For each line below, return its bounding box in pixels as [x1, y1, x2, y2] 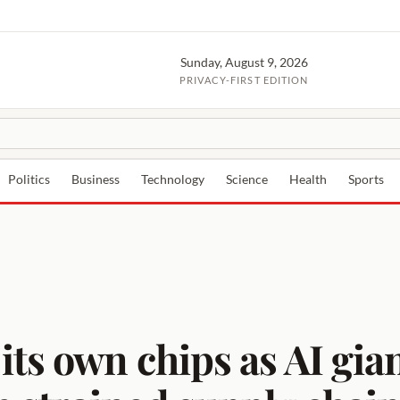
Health [289, 172, 327, 187]
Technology [141, 172, 204, 187]
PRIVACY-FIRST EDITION [179, 73, 309, 86]
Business [71, 172, 120, 187]
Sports [348, 172, 384, 187]
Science [226, 172, 268, 187]
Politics [8, 172, 50, 187]
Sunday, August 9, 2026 [179, 54, 308, 70]
